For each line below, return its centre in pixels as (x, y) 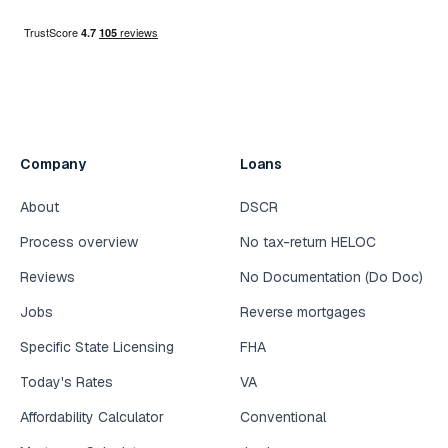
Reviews (47, 277)
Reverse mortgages (303, 312)
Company (53, 164)
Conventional (283, 417)
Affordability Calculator (92, 417)
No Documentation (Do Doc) (331, 277)
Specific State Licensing (97, 347)
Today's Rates (66, 382)
